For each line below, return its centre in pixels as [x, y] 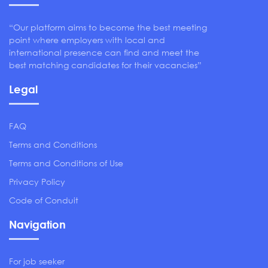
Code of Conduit [44, 200]
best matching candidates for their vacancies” [105, 65]
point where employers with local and [87, 40]
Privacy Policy [37, 182]
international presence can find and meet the [104, 52]
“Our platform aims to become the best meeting [108, 27]
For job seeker [37, 261]
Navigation [37, 224]
